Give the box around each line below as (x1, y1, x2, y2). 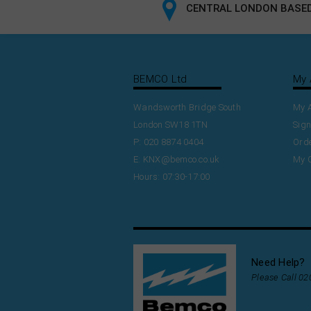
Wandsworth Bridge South (133, 101, 241, 112)
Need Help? (251, 255, 305, 269)
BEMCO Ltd (133, 72, 187, 85)
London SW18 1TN (133, 119, 208, 130)
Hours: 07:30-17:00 (133, 171, 210, 182)
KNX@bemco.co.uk (142, 153, 220, 165)
